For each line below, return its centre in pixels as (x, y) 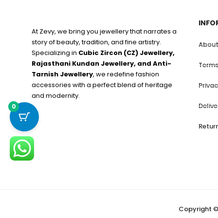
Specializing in (55, 53)
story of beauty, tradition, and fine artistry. (96, 42)
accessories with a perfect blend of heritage (102, 85)
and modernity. (56, 96)
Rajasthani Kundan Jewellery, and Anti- (101, 64)
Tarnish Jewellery (62, 74)
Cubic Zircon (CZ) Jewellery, (127, 53)
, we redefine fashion (126, 74)
